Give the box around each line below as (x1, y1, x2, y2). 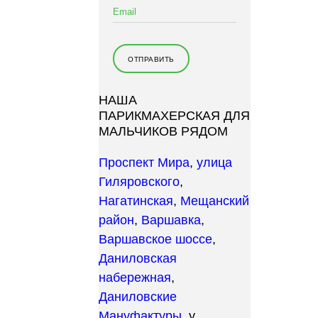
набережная (99, 270, 171, 285)
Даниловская (99, 251, 177, 265)
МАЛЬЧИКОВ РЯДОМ (99, 124, 228, 138)
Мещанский (180, 194, 249, 208)
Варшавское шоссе (99, 232, 212, 246)
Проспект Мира (99, 155, 190, 170)
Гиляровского (99, 175, 180, 189)
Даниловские (99, 290, 177, 304)
